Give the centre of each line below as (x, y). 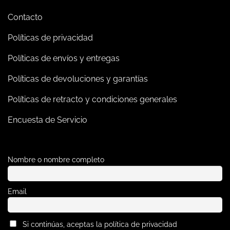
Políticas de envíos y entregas (64, 58)
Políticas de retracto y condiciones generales (92, 99)
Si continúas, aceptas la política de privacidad (100, 224)
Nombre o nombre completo (56, 160)
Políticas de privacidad (50, 37)
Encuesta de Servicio (47, 120)
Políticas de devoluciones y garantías (78, 79)
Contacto (25, 17)
